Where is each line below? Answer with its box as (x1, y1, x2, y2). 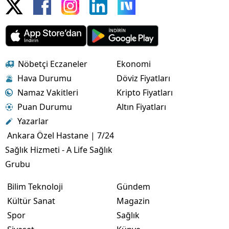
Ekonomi (117, 58, 151, 70)
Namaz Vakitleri (17, 86, 78, 98)
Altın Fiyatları (117, 101, 166, 112)
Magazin (117, 195, 150, 207)
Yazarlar (17, 115, 49, 127)
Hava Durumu (17, 72, 72, 84)
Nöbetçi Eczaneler (18, 58, 87, 70)
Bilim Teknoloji (7, 180, 63, 192)
